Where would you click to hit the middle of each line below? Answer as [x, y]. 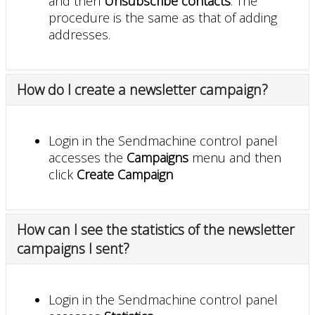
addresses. [79, 34]
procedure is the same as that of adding [163, 17]
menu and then [235, 157]
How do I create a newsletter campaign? [142, 89]
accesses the [88, 157]
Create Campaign [125, 174]
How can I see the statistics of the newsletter [156, 229]
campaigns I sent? [73, 248]
